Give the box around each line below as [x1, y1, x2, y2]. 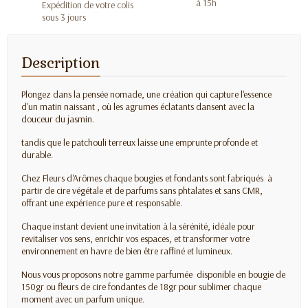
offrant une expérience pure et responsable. [21, 196, 182, 209]
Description [21, 49, 100, 74]
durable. [21, 148, 53, 161]
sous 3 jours [42, 10, 86, 23]
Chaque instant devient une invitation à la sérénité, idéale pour [21, 219, 255, 232]
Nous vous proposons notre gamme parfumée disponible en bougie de [21, 267, 285, 280]
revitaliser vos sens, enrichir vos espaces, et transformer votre [21, 232, 250, 245]
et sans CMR [214, 184, 260, 197]
